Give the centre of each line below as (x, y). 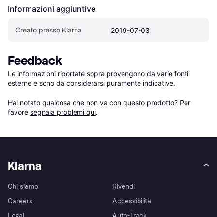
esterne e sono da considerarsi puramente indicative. (92, 83)
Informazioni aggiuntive (52, 9)
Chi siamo (23, 187)
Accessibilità (132, 201)
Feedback (35, 61)
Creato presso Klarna (49, 30)
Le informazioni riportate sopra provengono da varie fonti (98, 74)
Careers (20, 201)
